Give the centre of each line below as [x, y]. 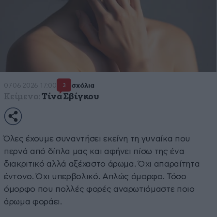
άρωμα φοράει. [33, 202]
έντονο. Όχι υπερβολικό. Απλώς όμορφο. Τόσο [95, 177]
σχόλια [83, 85]
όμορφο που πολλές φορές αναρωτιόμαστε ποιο [99, 189]
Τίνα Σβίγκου [70, 97]
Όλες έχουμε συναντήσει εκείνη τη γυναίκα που [97, 139]
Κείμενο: [22, 97]
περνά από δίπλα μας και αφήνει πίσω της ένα [94, 152]
